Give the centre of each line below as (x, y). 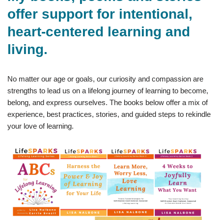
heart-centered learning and (99, 32)
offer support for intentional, (100, 14)
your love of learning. (41, 126)
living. (27, 49)
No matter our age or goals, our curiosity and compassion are (105, 79)
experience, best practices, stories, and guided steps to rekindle (109, 114)
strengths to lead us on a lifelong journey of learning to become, (108, 91)
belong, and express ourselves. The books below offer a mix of (108, 102)
